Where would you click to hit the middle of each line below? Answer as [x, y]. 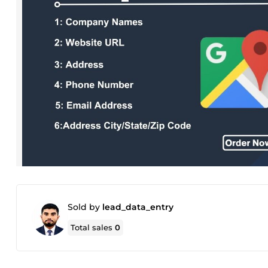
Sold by [85, 207]
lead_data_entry [138, 207]
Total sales [93, 227]
